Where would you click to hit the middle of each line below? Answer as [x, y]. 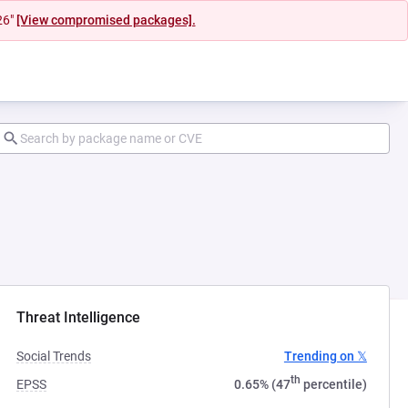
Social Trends [54, 356]
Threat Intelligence [79, 317]
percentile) [333, 384]
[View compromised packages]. [106, 20]
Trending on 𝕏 [325, 356]
